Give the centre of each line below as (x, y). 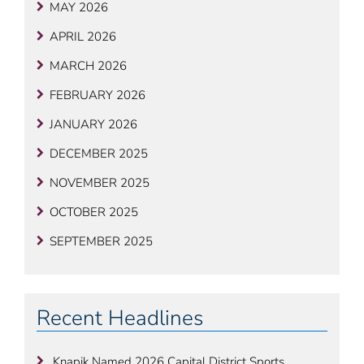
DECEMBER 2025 (98, 154)
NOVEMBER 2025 (99, 183)
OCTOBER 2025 (93, 212)
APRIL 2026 (82, 37)
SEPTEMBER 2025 (101, 242)
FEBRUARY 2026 (97, 95)
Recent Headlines (120, 318)
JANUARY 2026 (93, 125)
